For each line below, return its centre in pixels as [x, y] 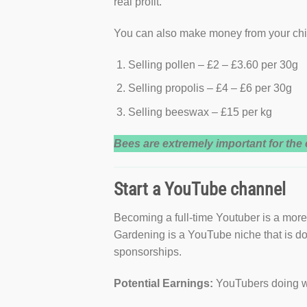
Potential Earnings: [164, 284]
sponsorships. [148, 252]
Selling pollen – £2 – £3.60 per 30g [213, 64]
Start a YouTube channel [200, 189]
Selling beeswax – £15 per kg [200, 112]
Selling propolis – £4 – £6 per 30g [210, 88]
